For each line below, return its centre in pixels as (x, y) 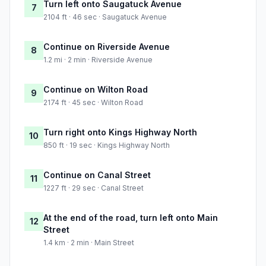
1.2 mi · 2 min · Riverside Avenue (98, 60)
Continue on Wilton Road (96, 90)
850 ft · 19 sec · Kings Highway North (107, 145)
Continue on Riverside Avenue (107, 47)
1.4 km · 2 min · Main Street (89, 243)
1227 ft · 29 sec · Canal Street (94, 188)
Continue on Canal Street (97, 175)
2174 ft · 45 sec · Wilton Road (93, 103)
